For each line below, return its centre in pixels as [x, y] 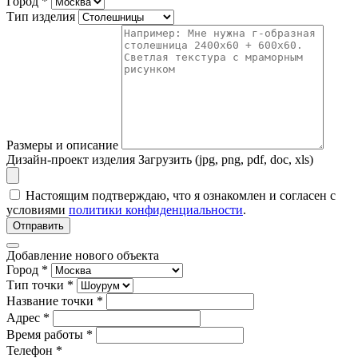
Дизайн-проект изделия [71, 159]
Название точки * [55, 300]
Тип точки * [40, 284]
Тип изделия [41, 16]
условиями [38, 209]
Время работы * [50, 334]
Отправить [38, 225]
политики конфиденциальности [156, 209]
